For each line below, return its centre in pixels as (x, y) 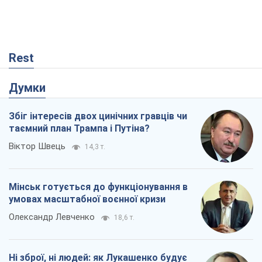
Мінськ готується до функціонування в (98, 187)
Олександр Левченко (52, 217)
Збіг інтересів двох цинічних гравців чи (98, 116)
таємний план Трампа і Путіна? (79, 129)
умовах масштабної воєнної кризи (87, 199)
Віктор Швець (37, 146)
